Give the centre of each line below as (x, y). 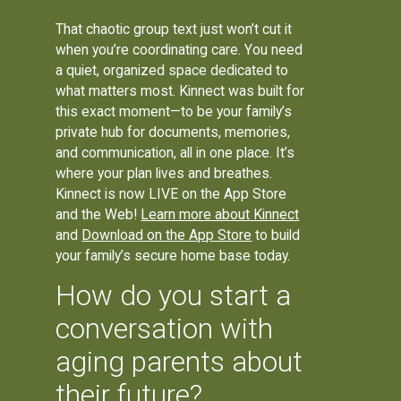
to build (276, 235)
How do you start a (174, 296)
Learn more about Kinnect (220, 214)
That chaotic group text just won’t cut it (174, 29)
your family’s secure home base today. (173, 255)
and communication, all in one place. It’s (175, 152)
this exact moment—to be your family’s (174, 111)
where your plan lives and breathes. (164, 173)
